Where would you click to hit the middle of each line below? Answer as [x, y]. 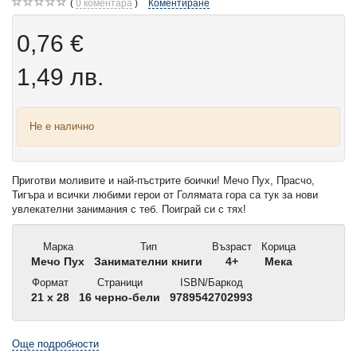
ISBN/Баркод [210, 283]
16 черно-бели [118, 298]
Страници [118, 283]
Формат [49, 283]
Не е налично [62, 127]
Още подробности [55, 344]
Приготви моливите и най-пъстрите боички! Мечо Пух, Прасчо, [163, 181]
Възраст [230, 247]
